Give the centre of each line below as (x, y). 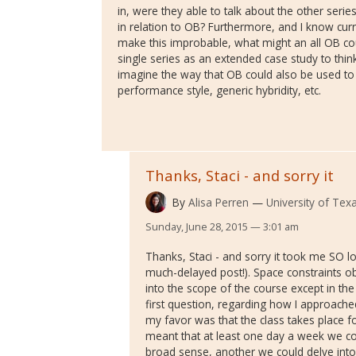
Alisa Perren (218, 202)
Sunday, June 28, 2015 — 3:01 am (222, 227)
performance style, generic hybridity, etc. (219, 91)
